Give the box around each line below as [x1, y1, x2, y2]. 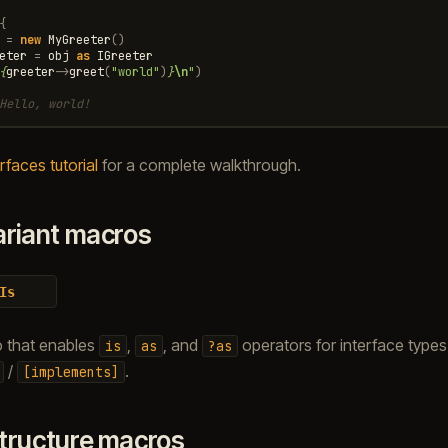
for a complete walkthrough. [97, 154, 301, 175]
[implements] [22, 362, 119, 381]
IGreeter [96, 47, 153, 64]
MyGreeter [47, 31, 111, 48]
